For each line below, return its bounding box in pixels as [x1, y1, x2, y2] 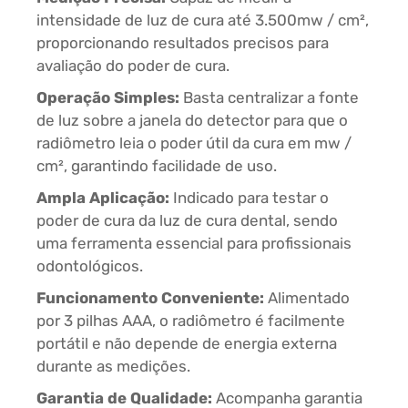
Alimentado [264, 288, 350, 307]
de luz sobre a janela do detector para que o [36, 110, 348, 129]
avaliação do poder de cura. [36, 56, 229, 75]
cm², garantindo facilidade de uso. [36, 156, 277, 175]
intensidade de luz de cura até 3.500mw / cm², [36, 10, 369, 29]
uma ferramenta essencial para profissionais [36, 233, 352, 252]
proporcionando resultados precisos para [36, 33, 329, 52]
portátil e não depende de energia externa [36, 333, 337, 352]
